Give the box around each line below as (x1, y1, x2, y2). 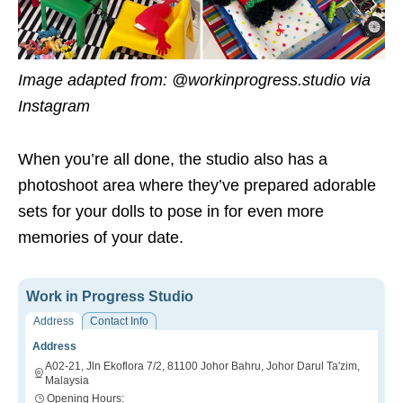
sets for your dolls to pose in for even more (18, 201, 324, 220)
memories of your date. (18, 228, 184, 246)
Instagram (18, 96, 90, 115)
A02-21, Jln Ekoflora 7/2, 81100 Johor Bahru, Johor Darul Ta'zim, (45, 359, 361, 372)
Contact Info (90, 314, 148, 327)
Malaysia (45, 373, 90, 387)
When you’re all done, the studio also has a (18, 149, 327, 168)
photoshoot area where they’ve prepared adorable (18, 175, 376, 194)
